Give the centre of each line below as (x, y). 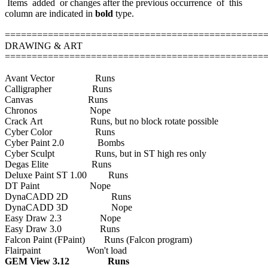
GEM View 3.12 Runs (67, 261)
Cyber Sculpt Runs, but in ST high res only (106, 153)
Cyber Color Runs (60, 132)
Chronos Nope (58, 110)
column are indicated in (50, 13)
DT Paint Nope (58, 185)
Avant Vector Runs (60, 78)
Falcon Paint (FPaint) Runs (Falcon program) (98, 239)
